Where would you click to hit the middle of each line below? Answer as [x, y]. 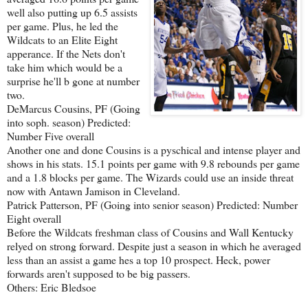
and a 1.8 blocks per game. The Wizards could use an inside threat [150, 177]
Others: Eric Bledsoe [52, 287]
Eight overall [34, 218]
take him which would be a [65, 67]
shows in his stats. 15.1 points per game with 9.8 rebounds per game [153, 163]
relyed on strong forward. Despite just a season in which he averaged [154, 245]
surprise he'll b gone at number [73, 80]
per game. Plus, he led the [63, 25]
